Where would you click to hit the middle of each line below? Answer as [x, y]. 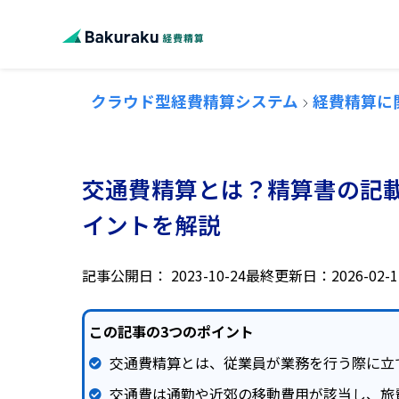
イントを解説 [151, 224]
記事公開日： [125, 275]
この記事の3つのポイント [171, 331]
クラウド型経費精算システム [195, 101]
